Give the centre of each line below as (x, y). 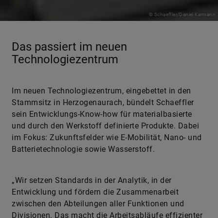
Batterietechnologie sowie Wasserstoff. (83, 149)
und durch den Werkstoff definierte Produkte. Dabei (105, 126)
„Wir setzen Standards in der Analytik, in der (92, 180)
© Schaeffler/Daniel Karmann (182, 14)
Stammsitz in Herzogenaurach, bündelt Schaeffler (103, 102)
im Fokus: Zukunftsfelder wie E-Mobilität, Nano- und (107, 137)
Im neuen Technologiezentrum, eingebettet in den (101, 91)
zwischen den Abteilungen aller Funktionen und (98, 204)
